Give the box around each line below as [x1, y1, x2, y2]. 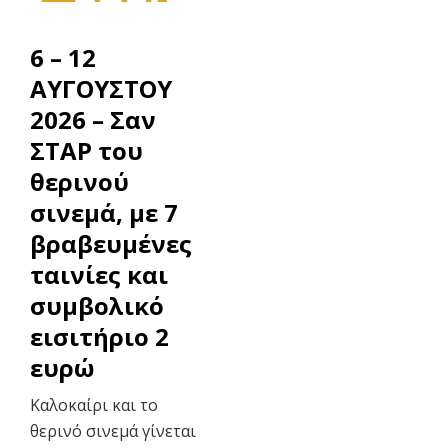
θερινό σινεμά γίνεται [29, 419, 196, 442]
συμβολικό [29, 288, 164, 322]
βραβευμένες [29, 226, 192, 260]
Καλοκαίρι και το [29, 393, 158, 416]
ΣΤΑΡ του [29, 133, 143, 167]
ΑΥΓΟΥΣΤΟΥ [29, 71, 172, 105]
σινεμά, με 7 [29, 195, 178, 229]
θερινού [29, 164, 129, 198]
